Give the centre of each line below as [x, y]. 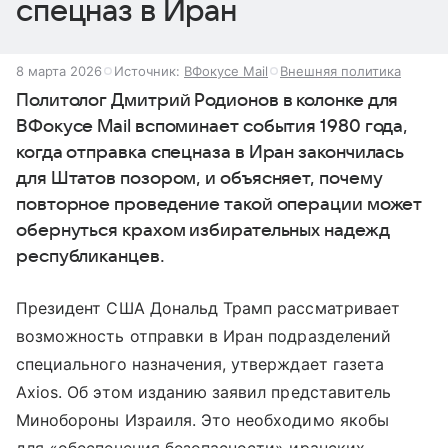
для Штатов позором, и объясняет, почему [199, 178]
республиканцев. [90, 256]
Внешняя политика [340, 71]
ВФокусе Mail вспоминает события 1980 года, [212, 126]
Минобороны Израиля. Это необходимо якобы [202, 420]
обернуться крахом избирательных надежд [203, 230]
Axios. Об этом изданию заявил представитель [204, 392]
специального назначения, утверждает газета [200, 364]
